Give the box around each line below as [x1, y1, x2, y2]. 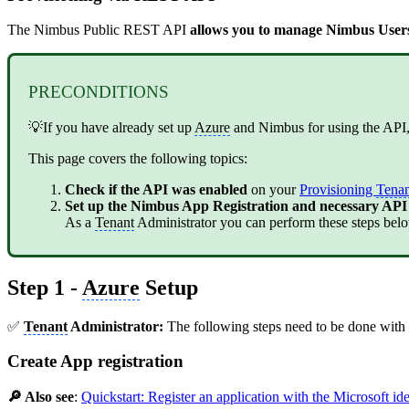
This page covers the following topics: [28, 150, 251, 166]
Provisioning [299, 181, 376, 197]
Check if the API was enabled [65, 181, 251, 197]
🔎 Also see [7, 389, 74, 405]
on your [251, 181, 299, 197]
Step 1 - [7, 275, 82, 299]
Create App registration [7, 351, 184, 372]
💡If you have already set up [28, 119, 194, 135]
